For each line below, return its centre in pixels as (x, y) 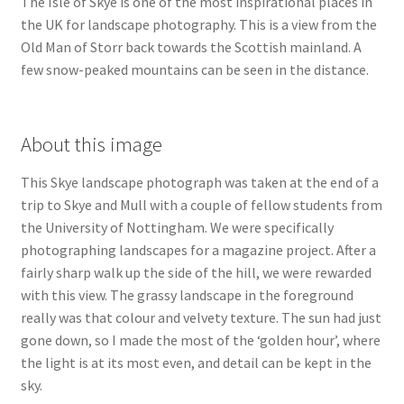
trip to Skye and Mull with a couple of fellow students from (201, 205)
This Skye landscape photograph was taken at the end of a (199, 183)
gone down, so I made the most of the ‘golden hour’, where (200, 340)
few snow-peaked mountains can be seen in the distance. (194, 70)
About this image (91, 144)
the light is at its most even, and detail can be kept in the (196, 363)
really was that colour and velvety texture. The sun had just (201, 318)
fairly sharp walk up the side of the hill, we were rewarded (196, 273)
